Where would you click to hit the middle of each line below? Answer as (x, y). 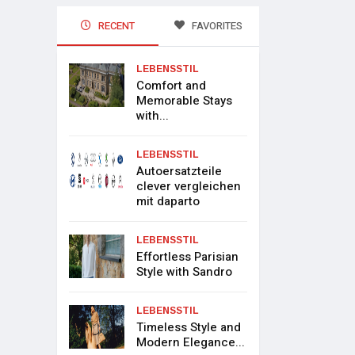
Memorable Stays (185, 101)
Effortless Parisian (188, 257)
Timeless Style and (189, 328)
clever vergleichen (189, 187)
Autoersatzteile (179, 172)
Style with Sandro (185, 272)
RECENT (115, 26)
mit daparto (168, 202)
